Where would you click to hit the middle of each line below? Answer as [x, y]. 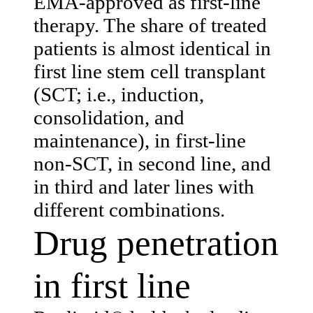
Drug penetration [156, 242]
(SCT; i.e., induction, [119, 94]
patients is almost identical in [152, 48]
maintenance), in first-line [140, 140]
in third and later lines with [144, 186]
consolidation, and [109, 117]
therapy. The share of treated [150, 25]
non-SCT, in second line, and [152, 163]
